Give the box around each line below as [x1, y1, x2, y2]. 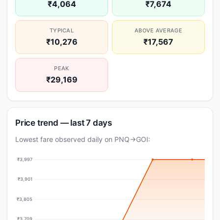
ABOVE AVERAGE [135, 27, 182, 34]
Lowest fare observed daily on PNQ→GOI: [15, 135, 150, 143]
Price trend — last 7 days [15, 118, 112, 128]
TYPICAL [49, 27, 74, 34]
